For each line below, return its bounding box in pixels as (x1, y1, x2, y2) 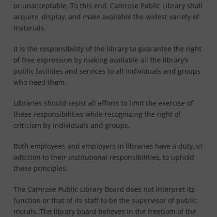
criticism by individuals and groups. (14, 121, 130, 130)
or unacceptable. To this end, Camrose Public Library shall (14, 1, 202, 11)
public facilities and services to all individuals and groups (14, 66, 201, 76)
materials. (14, 23, 46, 33)
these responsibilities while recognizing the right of (14, 109, 181, 119)
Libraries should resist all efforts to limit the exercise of (14, 98, 193, 108)
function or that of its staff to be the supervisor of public (14, 196, 197, 205)
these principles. (14, 164, 68, 173)
